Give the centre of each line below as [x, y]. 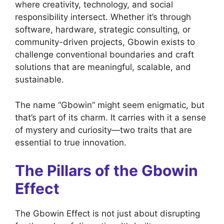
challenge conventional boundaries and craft [104, 55]
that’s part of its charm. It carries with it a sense [110, 117]
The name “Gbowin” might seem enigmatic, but [110, 105]
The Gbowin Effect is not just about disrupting [107, 214]
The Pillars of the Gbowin [106, 171]
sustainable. [39, 80]
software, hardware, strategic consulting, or [103, 30]
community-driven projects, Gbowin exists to [105, 42]
